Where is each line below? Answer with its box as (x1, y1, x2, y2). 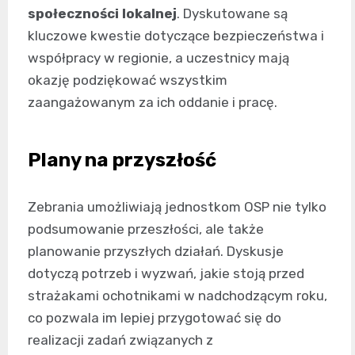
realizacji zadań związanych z (28, 332, 213, 349)
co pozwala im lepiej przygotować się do (28, 310, 281, 326)
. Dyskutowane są (177, 6, 288, 22)
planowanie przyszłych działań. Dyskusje (28, 243, 284, 260)
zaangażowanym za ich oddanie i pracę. (28, 94, 277, 111)
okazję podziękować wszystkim (28, 72, 227, 89)
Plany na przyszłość (28, 149, 216, 172)
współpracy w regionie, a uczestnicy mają (28, 50, 289, 67)
